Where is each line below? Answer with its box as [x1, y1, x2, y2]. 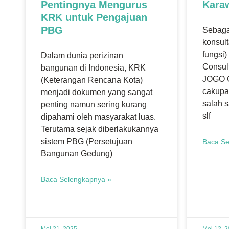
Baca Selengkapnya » [41, 175, 111, 184]
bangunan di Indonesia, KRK [41, 63, 146, 72]
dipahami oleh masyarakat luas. [41, 112, 156, 121]
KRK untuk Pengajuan [41, 11, 147, 23]
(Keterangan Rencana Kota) [41, 75, 143, 84]
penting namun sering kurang [41, 100, 147, 109]
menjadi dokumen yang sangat [41, 87, 152, 97]
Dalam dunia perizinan [41, 51, 123, 60]
